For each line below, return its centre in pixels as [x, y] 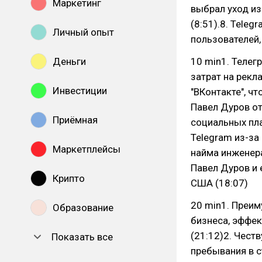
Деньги [69, 61]
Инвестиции [80, 91]
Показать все [82, 237]
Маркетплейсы [87, 149]
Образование [83, 208]
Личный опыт [83, 32]
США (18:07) [219, 183]
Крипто [69, 178]
